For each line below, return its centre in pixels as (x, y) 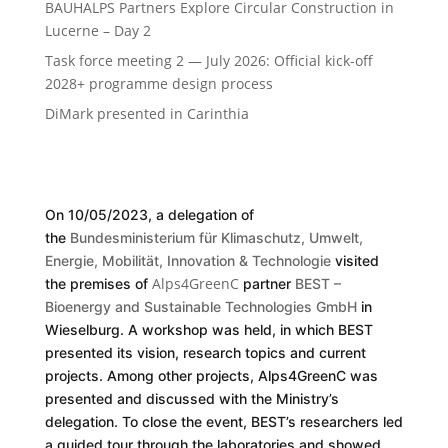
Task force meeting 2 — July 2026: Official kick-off (208, 61)
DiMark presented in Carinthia (146, 114)
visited (354, 261)
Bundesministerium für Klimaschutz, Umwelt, (216, 238)
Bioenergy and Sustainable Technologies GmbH (200, 307)
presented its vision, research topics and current (205, 353)
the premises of (98, 284)
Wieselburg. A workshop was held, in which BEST (208, 330)
